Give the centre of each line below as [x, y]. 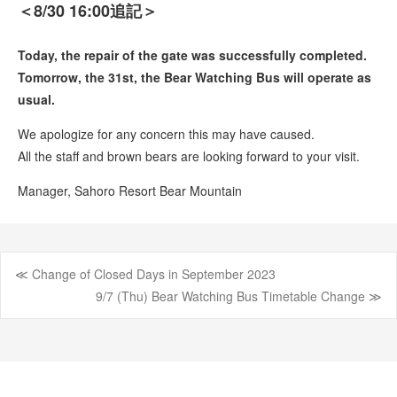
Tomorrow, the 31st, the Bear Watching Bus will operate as [195, 77]
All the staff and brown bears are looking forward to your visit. [189, 156]
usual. [36, 99]
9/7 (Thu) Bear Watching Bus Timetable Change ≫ [239, 296]
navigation [80, 334]
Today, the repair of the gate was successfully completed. [192, 55]
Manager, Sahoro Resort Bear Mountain [130, 191]
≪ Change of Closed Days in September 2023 [145, 274]
